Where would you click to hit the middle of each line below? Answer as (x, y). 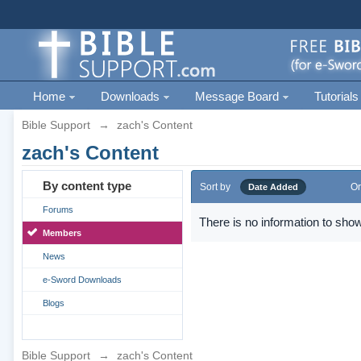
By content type (87, 186)
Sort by (215, 187)
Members (62, 233)
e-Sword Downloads (82, 280)
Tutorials (336, 96)
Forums (58, 210)
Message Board (238, 96)
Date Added (273, 187)
